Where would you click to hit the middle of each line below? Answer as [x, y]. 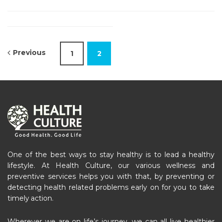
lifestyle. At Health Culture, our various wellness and [111, 165]
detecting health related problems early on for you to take [111, 187]
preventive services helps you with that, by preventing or [111, 176]
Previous [29, 52]
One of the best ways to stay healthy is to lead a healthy [111, 154]
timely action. [30, 198]
